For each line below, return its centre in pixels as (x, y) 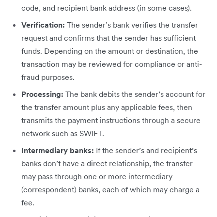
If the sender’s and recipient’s (147, 150)
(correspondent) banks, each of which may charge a (110, 190)
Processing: (43, 94)
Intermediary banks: (59, 150)
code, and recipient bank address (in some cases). (107, 8)
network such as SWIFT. (63, 133)
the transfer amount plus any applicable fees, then (107, 107)
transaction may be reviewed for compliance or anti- (112, 64)
